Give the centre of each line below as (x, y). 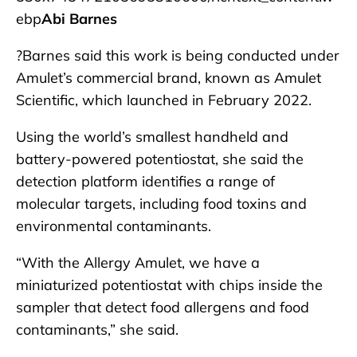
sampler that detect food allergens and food (163, 307)
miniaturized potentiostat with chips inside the (169, 284)
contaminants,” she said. (97, 329)
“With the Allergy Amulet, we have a (138, 262)
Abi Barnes (79, 18)
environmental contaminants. (114, 226)
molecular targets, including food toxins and (161, 203)
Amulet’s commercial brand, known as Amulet (169, 77)
